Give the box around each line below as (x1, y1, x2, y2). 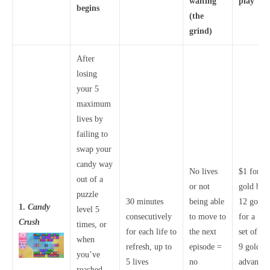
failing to (77, 130, 108, 139)
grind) (189, 27, 212, 36)
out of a (77, 175, 103, 184)
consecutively (126, 212, 172, 221)
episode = (189, 242, 222, 251)
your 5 (77, 84, 99, 93)
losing (77, 69, 97, 78)
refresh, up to (126, 242, 172, 251)
